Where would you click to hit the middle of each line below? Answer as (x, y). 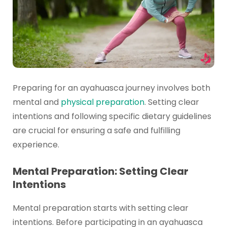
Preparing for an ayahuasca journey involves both (111, 88)
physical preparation (102, 102)
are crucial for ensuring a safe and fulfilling (96, 130)
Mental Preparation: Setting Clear (100, 172)
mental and (36, 102)
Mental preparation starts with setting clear (100, 208)
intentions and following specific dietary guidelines (112, 116)
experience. (36, 144)
